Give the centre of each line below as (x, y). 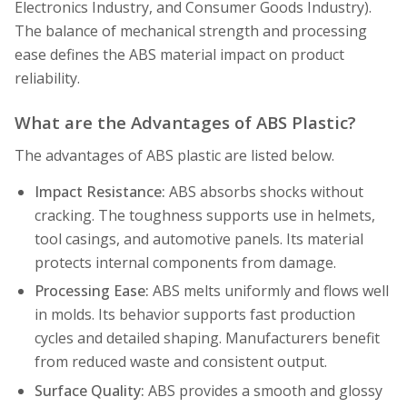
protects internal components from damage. (185, 262)
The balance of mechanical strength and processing (191, 30)
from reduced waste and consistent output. (180, 362)
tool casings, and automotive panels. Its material (199, 238)
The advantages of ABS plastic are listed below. (174, 156)
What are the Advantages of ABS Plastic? (185, 123)
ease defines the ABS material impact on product (179, 54)
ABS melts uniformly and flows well (268, 291)
